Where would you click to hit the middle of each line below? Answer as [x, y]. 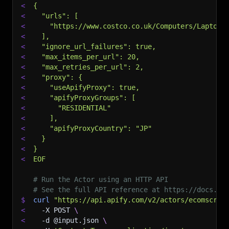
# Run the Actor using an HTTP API [101, 179]
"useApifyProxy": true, [86, 87]
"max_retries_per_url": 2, [88, 67]
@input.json [76, 220]
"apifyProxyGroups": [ [84, 98]
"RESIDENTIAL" [72, 108]
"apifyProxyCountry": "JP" [93, 128]
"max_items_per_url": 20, [86, 57]
